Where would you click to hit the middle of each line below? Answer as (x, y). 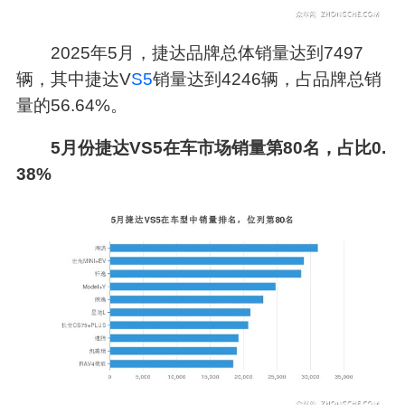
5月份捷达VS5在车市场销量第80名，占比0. (219, 147)
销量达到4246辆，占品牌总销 (267, 79)
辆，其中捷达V (73, 79)
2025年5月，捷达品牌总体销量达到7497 (207, 52)
